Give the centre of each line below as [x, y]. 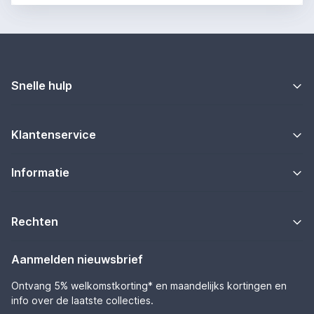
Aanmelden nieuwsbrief [77, 260]
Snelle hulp [42, 86]
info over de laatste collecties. [82, 301]
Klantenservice [54, 135]
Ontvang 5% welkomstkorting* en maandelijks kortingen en [149, 286]
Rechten [35, 222]
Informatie [40, 173]
